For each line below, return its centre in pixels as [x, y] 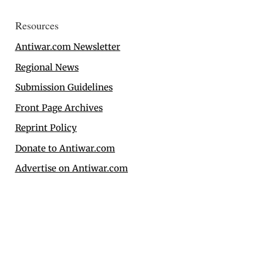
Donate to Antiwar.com [65, 148]
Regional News [47, 67]
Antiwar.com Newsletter [68, 47]
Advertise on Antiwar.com [71, 168]
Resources [37, 26]
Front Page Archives [59, 107]
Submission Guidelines [64, 87]
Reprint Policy [46, 128]
